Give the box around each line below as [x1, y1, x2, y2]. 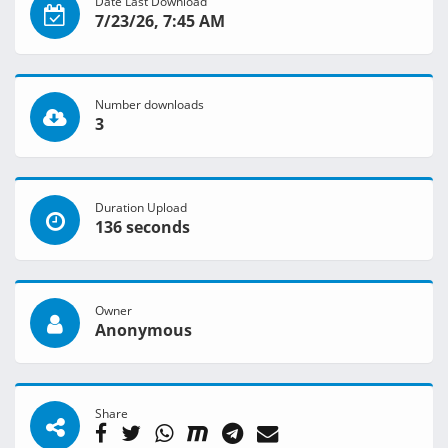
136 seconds [95, 216, 190, 239]
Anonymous [95, 319, 192, 342]
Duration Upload [95, 199, 187, 216]
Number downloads [95, 96, 204, 113]
